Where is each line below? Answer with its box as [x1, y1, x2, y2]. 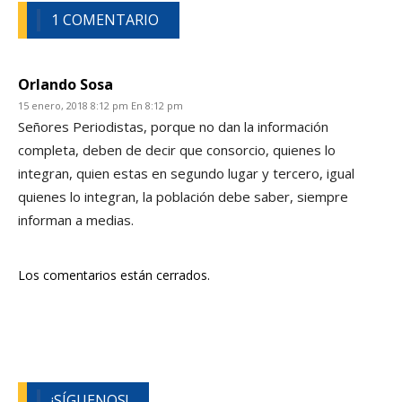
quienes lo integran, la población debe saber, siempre [18, 187, 348, 205]
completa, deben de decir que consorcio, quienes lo [18, 140, 336, 159]
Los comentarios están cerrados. [18, 266, 210, 284]
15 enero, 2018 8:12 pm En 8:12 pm [18, 98, 183, 112]
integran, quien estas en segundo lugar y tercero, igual [18, 163, 354, 182]
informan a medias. [18, 210, 134, 229]
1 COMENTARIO [51, 9, 160, 30]
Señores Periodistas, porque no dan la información [18, 117, 328, 135]
